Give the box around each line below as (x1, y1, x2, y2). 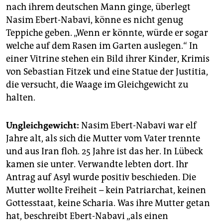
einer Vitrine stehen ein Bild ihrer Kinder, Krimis (6, 53, 210, 65)
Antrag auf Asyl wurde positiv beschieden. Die (6, 172, 196, 183)
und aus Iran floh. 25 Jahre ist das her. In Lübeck (6, 146, 203, 157)
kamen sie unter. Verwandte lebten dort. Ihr (6, 159, 188, 170)
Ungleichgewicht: (6, 120, 79, 131)
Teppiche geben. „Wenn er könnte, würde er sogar (6, 27, 208, 39)
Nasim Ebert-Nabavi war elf (79, 120, 197, 131)
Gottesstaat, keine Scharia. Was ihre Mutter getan (6, 198, 210, 209)
